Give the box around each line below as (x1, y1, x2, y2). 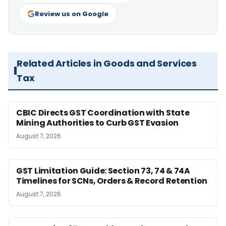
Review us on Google (35, 9, 108, 19)
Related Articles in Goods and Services (16, 57, 197, 70)
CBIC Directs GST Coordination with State (16, 107, 190, 119)
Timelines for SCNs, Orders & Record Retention (16, 175, 208, 187)
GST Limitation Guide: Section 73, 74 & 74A (16, 165, 190, 177)
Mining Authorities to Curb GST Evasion (16, 117, 179, 129)
